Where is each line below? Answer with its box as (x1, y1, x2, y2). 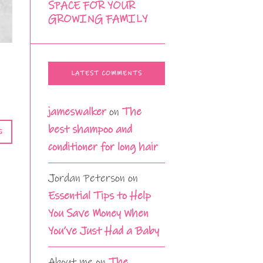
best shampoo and (48, 123, 132, 137)
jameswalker (48, 105, 106, 119)
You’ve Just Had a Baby (48, 224, 159, 238)
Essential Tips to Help (48, 189, 151, 203)
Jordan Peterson (48, 171, 125, 186)
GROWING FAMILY (48, 12, 147, 26)
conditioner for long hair (48, 140, 158, 154)
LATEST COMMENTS (71, 69, 142, 78)
